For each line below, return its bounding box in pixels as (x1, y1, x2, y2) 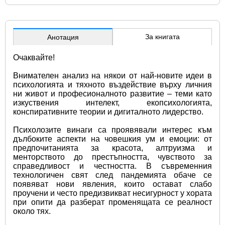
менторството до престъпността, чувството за (13, 152, 212, 161)
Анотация (47, 33, 79, 41)
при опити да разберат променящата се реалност (13, 197, 212, 206)
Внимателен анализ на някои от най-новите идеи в (13, 71, 212, 80)
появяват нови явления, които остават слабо (13, 179, 212, 188)
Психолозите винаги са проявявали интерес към (13, 125, 212, 134)
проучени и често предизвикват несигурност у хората (13, 188, 212, 197)
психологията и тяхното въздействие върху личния (13, 80, 212, 89)
